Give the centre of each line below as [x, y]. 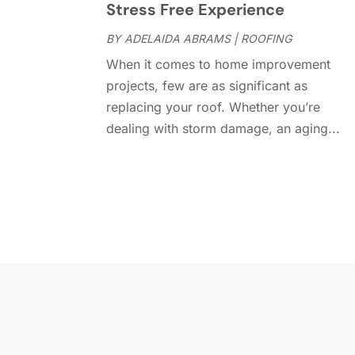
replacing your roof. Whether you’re [214, 107]
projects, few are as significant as [207, 86]
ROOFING [267, 39]
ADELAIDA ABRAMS [178, 39]
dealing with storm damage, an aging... [223, 129]
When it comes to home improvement [219, 65]
